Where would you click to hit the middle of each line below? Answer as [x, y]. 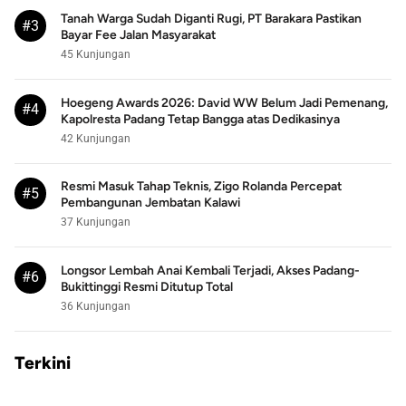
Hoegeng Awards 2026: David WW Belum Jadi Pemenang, [224, 102]
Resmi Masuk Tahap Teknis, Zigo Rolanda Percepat [201, 186]
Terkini [43, 363]
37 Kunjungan [96, 222]
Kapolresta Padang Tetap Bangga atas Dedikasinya [200, 118]
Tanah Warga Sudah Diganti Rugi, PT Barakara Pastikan [211, 19]
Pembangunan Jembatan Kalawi [150, 203]
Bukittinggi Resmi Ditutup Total [147, 286]
